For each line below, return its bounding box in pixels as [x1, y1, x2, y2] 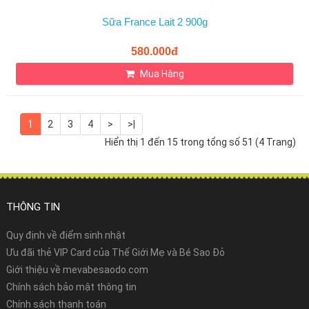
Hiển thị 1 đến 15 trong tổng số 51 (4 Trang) [105, 137, 296, 148]
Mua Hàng [139, 68, 184, 79]
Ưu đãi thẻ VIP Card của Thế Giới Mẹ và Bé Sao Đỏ [6, 247, 225, 258]
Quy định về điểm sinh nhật [6, 230, 126, 241]
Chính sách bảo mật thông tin [6, 281, 137, 292]
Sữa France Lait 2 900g [101, 16, 208, 28]
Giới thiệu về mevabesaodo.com [6, 264, 148, 275]
